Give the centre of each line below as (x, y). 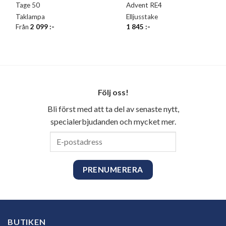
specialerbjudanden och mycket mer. (113, 121)
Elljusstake (142, 17)
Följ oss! (113, 92)
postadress (42, 149)
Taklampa (31, 17)
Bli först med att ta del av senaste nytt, (113, 108)
